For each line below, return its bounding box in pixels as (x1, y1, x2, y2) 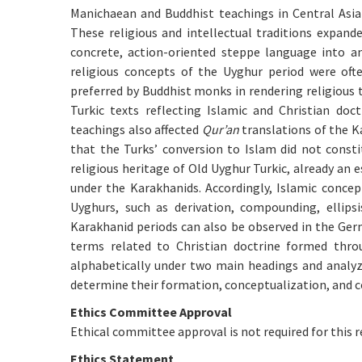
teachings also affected (70, 121, 202, 137)
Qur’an (201, 121, 239, 137)
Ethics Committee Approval (70, 304, 232, 320)
